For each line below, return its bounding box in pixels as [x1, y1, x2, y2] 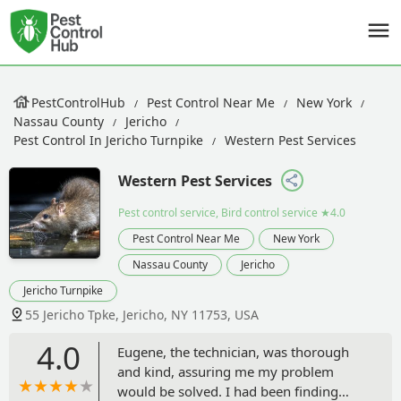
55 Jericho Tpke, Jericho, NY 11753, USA [25, 305, 259, 323]
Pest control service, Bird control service [118, 204, 318, 220]
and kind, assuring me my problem [117, 362, 334, 380]
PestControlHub [31, 94, 125, 111]
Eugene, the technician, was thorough [117, 342, 349, 361]
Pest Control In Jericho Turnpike [13, 132, 203, 149]
